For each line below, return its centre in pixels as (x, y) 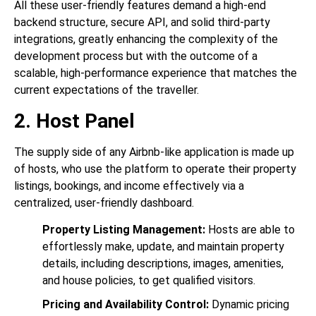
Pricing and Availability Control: (127, 305)
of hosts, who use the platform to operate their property (155, 169)
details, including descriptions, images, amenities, (163, 264)
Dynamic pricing (250, 305)
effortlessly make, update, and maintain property (163, 247)
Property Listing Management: (125, 230)
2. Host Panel (74, 121)
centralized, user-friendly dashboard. (104, 202)
